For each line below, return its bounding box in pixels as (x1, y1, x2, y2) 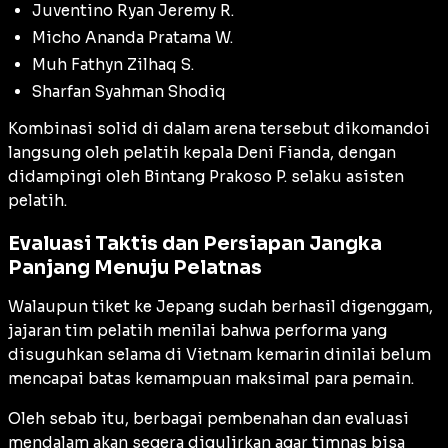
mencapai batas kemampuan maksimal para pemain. (8, 369, 414, 389)
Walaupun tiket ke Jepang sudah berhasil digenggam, (8, 297, 433, 317)
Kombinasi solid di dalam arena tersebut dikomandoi (8, 118, 430, 138)
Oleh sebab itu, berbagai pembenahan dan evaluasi (8, 409, 409, 429)
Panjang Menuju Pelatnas (8, 255, 262, 281)
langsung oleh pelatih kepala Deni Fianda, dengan (8, 142, 396, 162)
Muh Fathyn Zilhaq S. (32, 54, 194, 74)
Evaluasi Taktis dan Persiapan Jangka (8, 231, 382, 257)
